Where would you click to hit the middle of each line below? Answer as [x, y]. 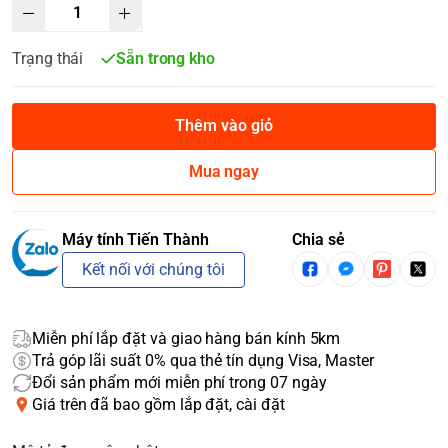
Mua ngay [224, 171]
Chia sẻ [318, 239]
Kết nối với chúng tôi [153, 269]
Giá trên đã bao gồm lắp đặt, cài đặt [158, 404]
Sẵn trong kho [165, 58]
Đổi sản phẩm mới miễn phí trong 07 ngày [179, 382]
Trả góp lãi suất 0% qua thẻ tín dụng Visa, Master [203, 360]
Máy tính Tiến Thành [135, 239]
